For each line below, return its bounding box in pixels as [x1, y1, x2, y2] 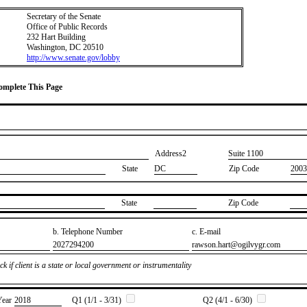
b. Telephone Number [53, 226, 123, 236]
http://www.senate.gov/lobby [27, 53, 120, 62]
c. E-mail [192, 226, 221, 236]
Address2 [155, 149, 186, 159]
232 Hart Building [27, 32, 86, 42]
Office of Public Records [27, 22, 108, 32]
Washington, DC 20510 [27, 42, 103, 52]
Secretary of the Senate [27, 12, 101, 21]
